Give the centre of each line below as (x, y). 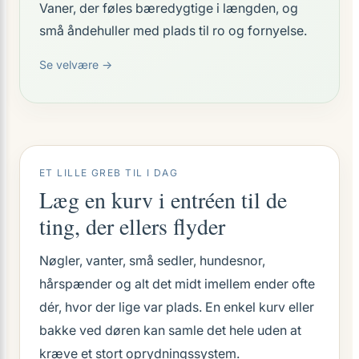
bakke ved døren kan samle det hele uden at (170, 330)
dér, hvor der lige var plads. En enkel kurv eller (177, 307)
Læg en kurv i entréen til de (163, 200)
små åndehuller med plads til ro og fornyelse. (173, 30)
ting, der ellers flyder (132, 226)
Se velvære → (76, 65)
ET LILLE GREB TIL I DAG (109, 173)
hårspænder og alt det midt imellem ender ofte (177, 284)
